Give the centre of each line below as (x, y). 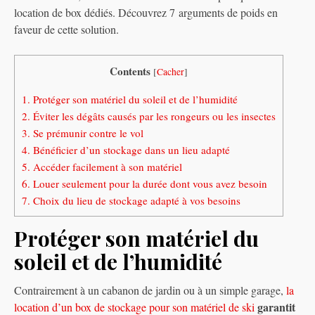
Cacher (171, 71)
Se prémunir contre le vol (87, 133)
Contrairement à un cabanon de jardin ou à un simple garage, (150, 290)
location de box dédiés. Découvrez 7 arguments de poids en (146, 12)
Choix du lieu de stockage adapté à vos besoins (135, 201)
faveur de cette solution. (66, 29)
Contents (130, 71)
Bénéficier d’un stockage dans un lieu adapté (130, 150)
